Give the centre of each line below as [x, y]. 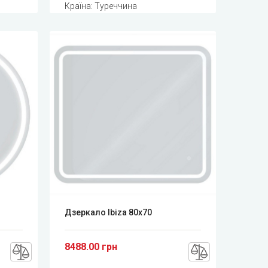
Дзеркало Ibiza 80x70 [109, 212]
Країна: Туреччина [101, 6]
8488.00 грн [91, 246]
